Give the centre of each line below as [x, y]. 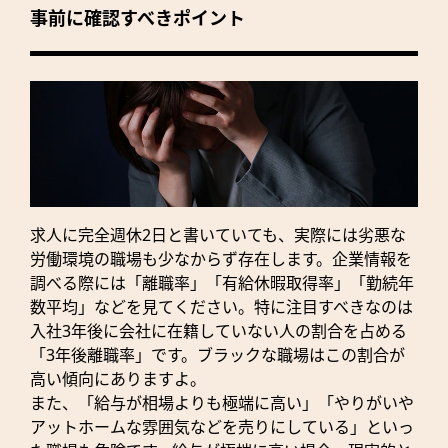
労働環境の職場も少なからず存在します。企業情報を [221, 259]
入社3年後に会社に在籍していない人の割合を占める [218, 331]
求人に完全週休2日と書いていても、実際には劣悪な [218, 235]
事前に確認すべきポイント [137, 18]
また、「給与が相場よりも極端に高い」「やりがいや [222, 403]
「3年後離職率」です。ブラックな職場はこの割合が [217, 355]
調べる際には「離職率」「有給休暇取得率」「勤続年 [222, 283]
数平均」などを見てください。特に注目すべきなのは [221, 307]
